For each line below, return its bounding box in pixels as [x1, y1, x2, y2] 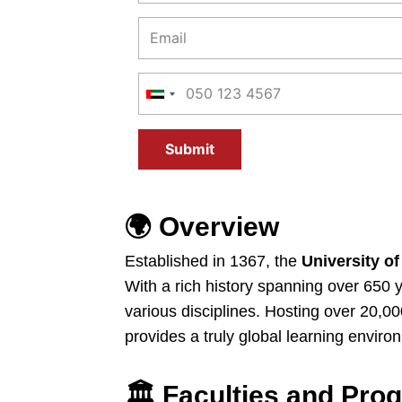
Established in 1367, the [125, 252, 301, 270]
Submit [165, 140, 214, 158]
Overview [159, 212, 279, 241]
